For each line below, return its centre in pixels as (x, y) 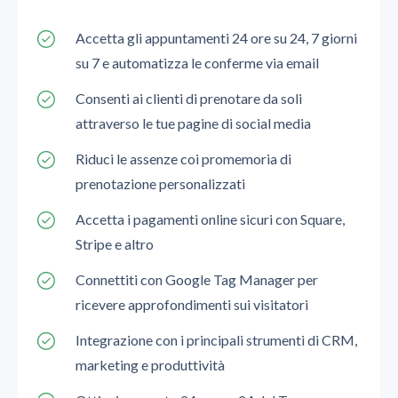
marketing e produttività (150, 364)
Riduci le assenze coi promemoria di (183, 158)
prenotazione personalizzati (160, 183)
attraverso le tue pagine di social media (193, 123)
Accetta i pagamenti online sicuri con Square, (210, 219)
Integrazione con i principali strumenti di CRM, (216, 339)
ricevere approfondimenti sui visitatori (191, 304)
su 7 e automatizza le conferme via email (197, 62)
